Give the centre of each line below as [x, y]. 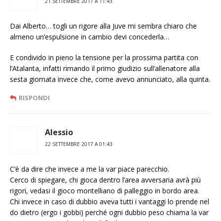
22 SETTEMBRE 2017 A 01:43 [79, 144]
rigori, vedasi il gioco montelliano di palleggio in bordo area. [105, 191]
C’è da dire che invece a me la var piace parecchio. [90, 169]
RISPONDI [34, 98]
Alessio [59, 132]
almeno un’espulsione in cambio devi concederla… [90, 37]
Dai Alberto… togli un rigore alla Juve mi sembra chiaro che [103, 26]
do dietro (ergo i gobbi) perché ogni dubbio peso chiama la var [109, 213]
